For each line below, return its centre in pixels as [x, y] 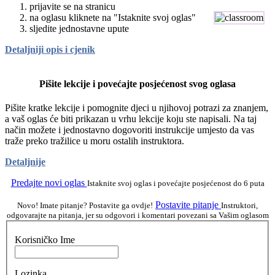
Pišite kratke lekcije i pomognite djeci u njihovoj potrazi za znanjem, [137, 107]
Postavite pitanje [188, 204]
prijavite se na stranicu [72, 7]
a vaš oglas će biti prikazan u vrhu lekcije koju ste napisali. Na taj [131, 118]
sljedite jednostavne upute [79, 29]
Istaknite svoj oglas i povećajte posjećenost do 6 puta [176, 183]
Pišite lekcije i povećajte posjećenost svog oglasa [137, 83]
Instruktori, [239, 205]
